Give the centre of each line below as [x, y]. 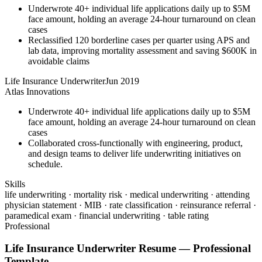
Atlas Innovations [37, 91]
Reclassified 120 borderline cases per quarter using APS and [139, 40]
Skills [15, 184]
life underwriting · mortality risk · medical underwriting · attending [127, 194]
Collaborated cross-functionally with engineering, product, [135, 143]
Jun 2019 [122, 81]
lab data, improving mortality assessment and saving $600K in [142, 50]
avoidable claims [59, 61]
